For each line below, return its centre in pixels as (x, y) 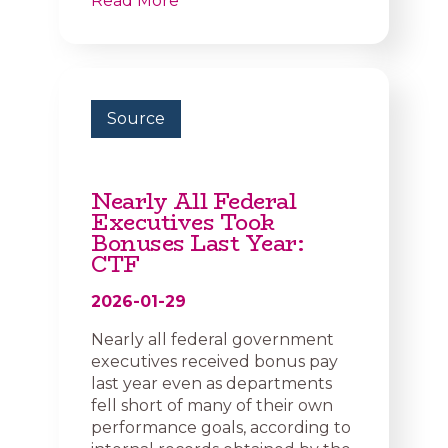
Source (136, 118)
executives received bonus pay (214, 361)
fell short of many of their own (212, 405)
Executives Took (183, 222)
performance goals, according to (221, 427)
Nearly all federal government (212, 339)
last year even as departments (211, 383)
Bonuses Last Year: (197, 243)
